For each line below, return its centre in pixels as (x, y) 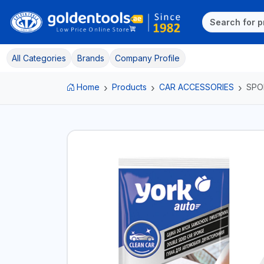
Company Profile (148, 58)
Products (129, 87)
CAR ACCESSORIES (197, 87)
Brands (90, 58)
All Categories (39, 58)
